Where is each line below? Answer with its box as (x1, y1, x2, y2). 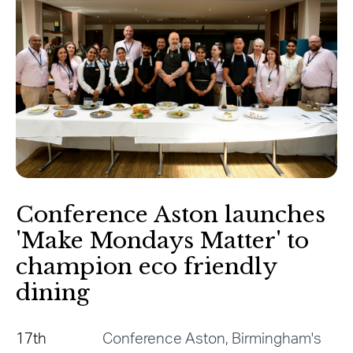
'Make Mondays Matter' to (16, 226, 309, 255)
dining (16, 278, 90, 307)
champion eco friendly (16, 252, 277, 281)
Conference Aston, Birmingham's (102, 331, 321, 347)
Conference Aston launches (16, 200, 325, 229)
